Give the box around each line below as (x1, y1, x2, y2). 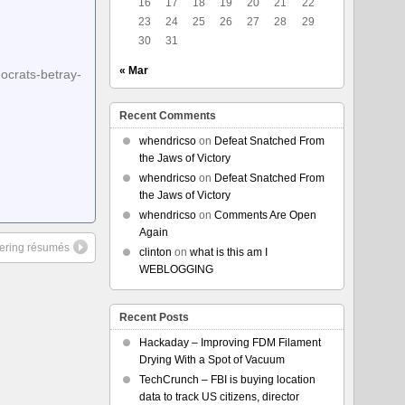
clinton (138, 246, 172, 259)
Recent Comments (118, 109, 216, 122)
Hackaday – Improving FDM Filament (138, 336, 321, 349)
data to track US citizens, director (138, 391, 299, 403)
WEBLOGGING (138, 263, 213, 276)
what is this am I (189, 246, 268, 259)
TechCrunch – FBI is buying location (138, 373, 316, 386)
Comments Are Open (213, 209, 316, 221)
